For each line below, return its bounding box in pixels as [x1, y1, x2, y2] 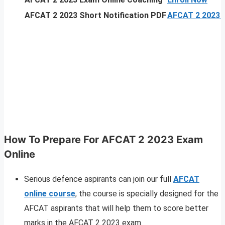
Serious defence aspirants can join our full [24, 174, 173, 184]
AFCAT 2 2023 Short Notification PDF [25, 11, 166, 21]
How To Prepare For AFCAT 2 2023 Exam [4, 134, 203, 146]
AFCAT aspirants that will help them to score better [24, 203, 208, 213]
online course [24, 189, 75, 199]
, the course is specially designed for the [75, 189, 218, 199]
